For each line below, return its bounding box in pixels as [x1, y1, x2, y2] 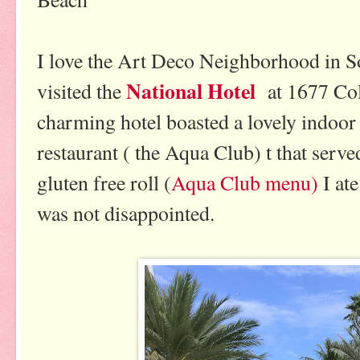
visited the [37, 77, 121, 105]
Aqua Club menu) [171, 169, 318, 197]
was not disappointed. [37, 199, 215, 227]
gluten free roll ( [37, 169, 171, 197]
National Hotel [121, 76, 263, 107]
